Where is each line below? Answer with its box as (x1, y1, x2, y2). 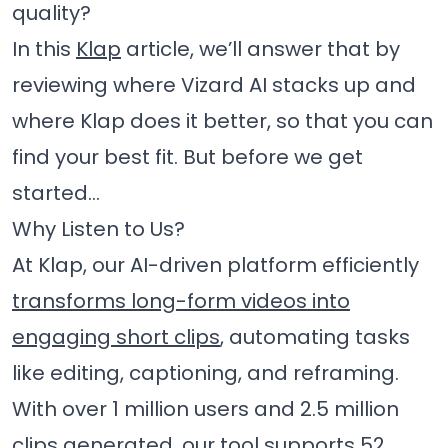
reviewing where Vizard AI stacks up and (12, 71, 416, 100)
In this (12, 35, 76, 64)
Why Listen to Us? (12, 215, 185, 244)
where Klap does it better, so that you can (12, 107, 433, 136)
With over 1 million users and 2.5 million (12, 395, 399, 424)
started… (12, 179, 100, 208)
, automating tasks (220, 323, 410, 352)
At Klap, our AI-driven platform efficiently (12, 251, 419, 280)
